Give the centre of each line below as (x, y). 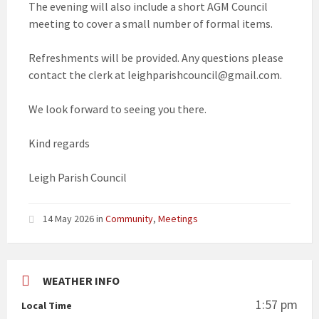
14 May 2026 (69, 219)
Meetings (178, 219)
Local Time (47, 306)
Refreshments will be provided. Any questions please (156, 58)
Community (129, 219)
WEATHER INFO (81, 281)
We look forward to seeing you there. (117, 109)
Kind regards (59, 143)
